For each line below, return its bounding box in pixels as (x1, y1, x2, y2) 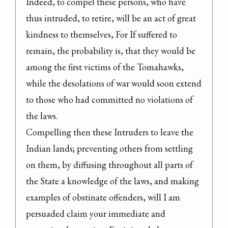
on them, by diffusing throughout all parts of (26, 158, 193, 170)
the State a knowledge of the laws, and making (26, 175, 199, 187)
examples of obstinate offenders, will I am (26, 191, 180, 203)
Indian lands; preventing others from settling (26, 142, 193, 154)
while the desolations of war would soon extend (26, 77, 202, 89)
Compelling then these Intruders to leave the (26, 126, 193, 138)
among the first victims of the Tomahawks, (26, 61, 184, 73)
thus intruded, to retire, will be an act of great (26, 12, 196, 24)
